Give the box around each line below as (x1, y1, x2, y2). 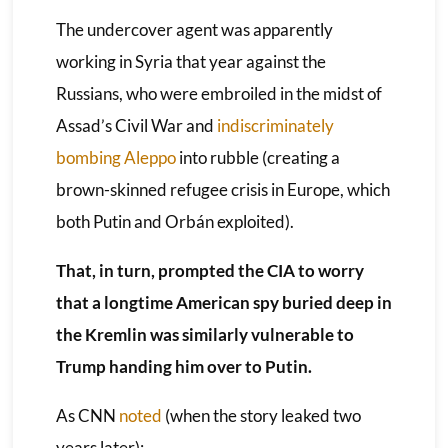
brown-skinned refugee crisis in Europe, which (55, 178, 390, 200)
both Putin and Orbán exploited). (55, 210, 294, 232)
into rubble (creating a (175, 146, 340, 168)
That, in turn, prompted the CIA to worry (55, 259, 364, 281)
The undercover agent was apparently (55, 18, 333, 40)
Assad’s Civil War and (55, 114, 217, 136)
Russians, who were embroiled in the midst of (55, 82, 382, 104)
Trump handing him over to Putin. (55, 355, 312, 377)
